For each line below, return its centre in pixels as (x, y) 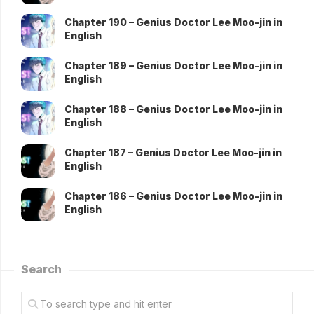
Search (41, 269)
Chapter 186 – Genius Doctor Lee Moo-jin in (173, 196)
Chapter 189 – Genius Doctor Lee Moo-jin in (173, 66)
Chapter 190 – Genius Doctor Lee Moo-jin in (173, 22)
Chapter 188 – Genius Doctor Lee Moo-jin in (173, 109)
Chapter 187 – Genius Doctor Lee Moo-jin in (173, 153)
